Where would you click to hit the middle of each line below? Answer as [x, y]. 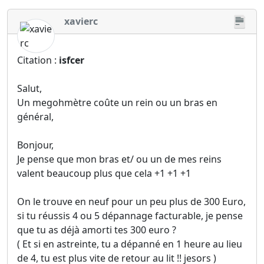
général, [35, 117]
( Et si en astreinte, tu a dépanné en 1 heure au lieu [130, 244]
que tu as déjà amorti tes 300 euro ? [97, 230]
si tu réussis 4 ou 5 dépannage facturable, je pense [130, 216]
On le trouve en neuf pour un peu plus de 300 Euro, [131, 202]
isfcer [72, 60]
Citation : [38, 60]
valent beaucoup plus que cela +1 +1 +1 [104, 174]
